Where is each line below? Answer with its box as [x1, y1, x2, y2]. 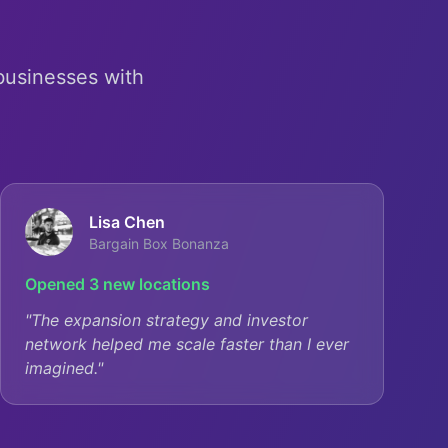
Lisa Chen [89, 212, 165, 232]
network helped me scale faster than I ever [25, 334, 349, 354]
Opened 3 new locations [25, 274, 210, 294]
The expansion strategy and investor [31, 310, 308, 330]
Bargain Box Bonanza [89, 235, 229, 252]
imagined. [25, 358, 97, 378]
